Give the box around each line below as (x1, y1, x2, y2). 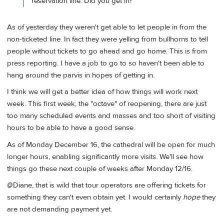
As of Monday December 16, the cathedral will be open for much (7, 139, 215, 149)
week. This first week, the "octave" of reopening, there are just (7, 99, 206, 109)
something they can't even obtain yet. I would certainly (7, 192, 183, 202)
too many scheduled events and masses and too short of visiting (7, 111, 215, 121)
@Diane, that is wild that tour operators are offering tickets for (7, 180, 206, 190)
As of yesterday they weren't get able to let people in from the (7, 22, 206, 32)
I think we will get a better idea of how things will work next (7, 87, 197, 97)
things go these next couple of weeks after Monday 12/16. (7, 163, 192, 173)
